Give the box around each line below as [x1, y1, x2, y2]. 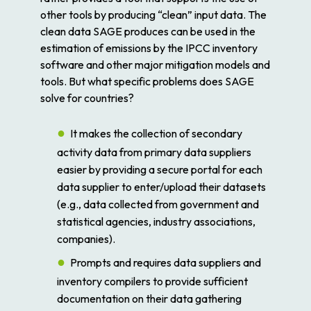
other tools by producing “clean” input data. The [40, 7, 267, 22]
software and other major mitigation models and [40, 57, 270, 72]
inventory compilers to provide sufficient [57, 274, 248, 288]
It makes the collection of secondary [70, 126, 242, 140]
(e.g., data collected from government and [57, 196, 259, 211]
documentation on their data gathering [57, 291, 242, 305]
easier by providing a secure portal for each [57, 162, 262, 176]
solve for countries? [40, 90, 134, 105]
